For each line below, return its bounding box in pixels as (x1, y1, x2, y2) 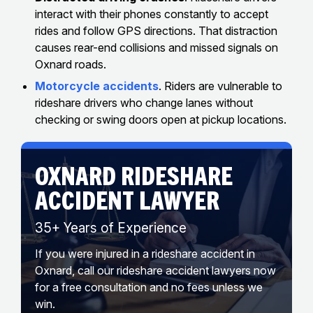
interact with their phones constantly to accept (35, 6, 268, 21)
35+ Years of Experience (35, 219, 187, 236)
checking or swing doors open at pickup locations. (35, 112, 286, 126)
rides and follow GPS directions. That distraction (35, 23, 277, 38)
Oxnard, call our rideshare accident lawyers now (35, 263, 276, 277)
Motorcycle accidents (35, 78, 159, 93)
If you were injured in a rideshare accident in (35, 246, 255, 261)
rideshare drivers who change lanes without (35, 95, 253, 110)
